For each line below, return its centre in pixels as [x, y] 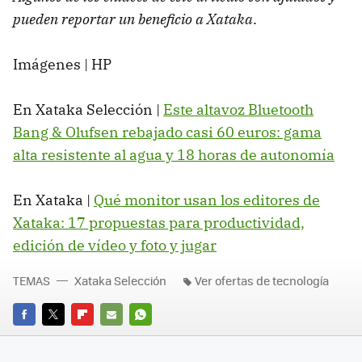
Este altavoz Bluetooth [238, 109]
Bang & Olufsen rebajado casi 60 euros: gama [167, 132]
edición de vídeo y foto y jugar [115, 245]
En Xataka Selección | [88, 109]
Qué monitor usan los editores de [207, 200]
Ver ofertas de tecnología [262, 280]
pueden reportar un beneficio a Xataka [133, 19]
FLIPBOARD [100, 337]
